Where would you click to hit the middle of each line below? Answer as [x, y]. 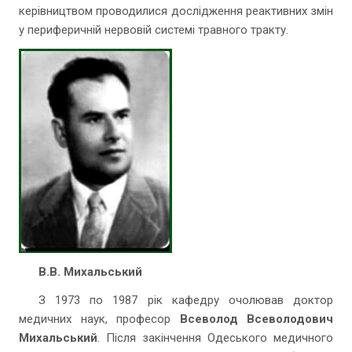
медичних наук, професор [99, 319]
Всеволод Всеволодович [256, 319]
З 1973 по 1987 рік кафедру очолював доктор [186, 300]
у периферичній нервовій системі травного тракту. [154, 30]
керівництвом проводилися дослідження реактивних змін [176, 11]
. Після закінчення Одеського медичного [215, 338]
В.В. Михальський [90, 272]
